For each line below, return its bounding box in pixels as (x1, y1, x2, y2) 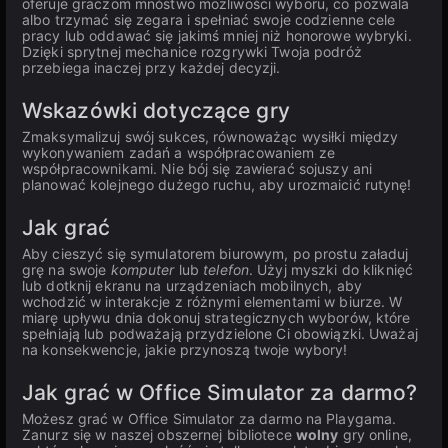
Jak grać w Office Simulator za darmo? (22, 380, 418, 405)
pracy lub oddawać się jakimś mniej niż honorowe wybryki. (22, 27, 412, 44)
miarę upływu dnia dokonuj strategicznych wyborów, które (22, 309, 411, 326)
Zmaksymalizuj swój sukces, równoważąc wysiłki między (22, 128, 399, 145)
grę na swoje (22, 261, 111, 278)
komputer (110, 261, 175, 278)
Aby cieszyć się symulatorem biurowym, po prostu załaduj (22, 245, 409, 262)
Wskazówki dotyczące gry (22, 98, 290, 123)
